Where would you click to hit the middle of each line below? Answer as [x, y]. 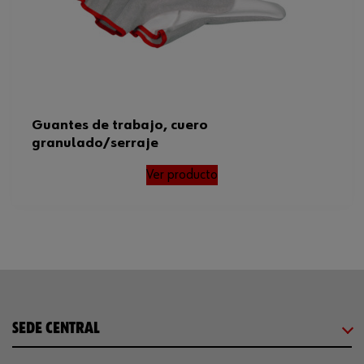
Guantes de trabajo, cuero [120, 125]
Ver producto [182, 175]
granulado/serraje [95, 143]
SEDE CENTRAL [56, 328]
